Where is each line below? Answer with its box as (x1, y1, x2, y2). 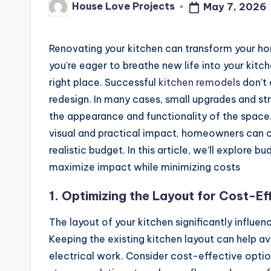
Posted (48, 5, 85, 18)
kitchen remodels (158, 76, 240, 88)
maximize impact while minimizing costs (49, 160, 240, 173)
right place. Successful (49, 76, 158, 88)
